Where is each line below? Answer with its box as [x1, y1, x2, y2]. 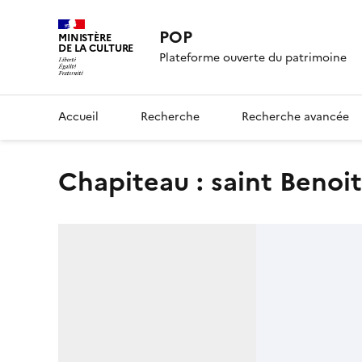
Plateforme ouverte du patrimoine [159, 49, 347, 67]
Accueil [58, 107, 99, 125]
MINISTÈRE [58, 30, 112, 45]
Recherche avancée [242, 107, 349, 125]
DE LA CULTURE [58, 40, 134, 56]
